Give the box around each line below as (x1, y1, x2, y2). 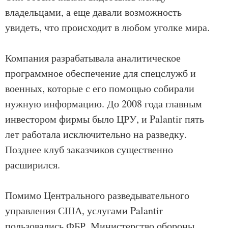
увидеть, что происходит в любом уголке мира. (5, 20, 210, 34)
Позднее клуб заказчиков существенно (5, 142, 173, 156)
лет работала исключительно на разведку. (5, 127, 187, 141)
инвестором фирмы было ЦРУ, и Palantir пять (5, 112, 204, 126)
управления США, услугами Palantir (5, 204, 163, 217)
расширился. (5, 158, 60, 172)
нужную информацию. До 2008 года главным (5, 97, 202, 110)
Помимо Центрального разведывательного (5, 188, 189, 202)
